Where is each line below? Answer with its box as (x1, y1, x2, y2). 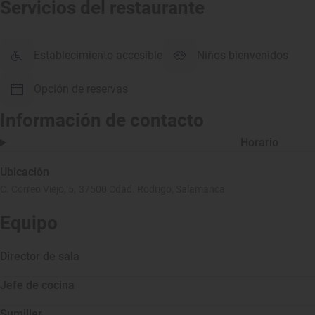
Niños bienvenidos (197, 49, 289, 62)
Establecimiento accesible (34, 49, 162, 62)
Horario (240, 136, 279, 149)
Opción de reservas (34, 82, 128, 96)
